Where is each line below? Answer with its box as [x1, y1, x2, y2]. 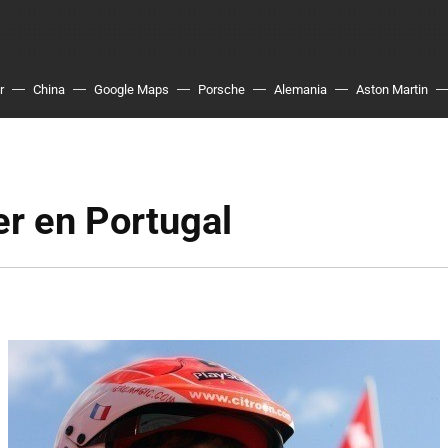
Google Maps [94, 82, 169, 97]
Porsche [198, 82, 245, 97]
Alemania [274, 82, 327, 97]
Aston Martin [356, 82, 428, 97]
